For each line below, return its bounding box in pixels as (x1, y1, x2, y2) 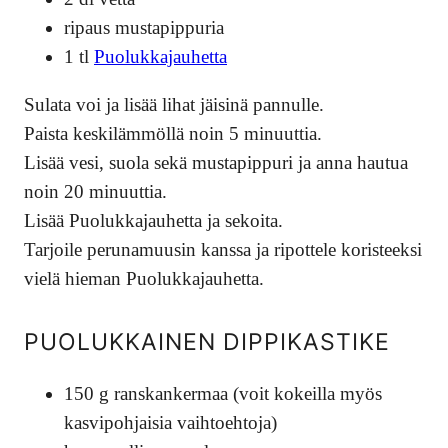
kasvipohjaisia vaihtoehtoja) (64, 412, 277, 434)
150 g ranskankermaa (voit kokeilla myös (64, 383, 382, 405)
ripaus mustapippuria (64, 16, 224, 38)
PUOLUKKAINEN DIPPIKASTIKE (24, 328, 390, 357)
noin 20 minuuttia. (24, 180, 167, 202)
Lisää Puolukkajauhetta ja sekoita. (24, 209, 283, 231)
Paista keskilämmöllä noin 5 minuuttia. (24, 122, 322, 144)
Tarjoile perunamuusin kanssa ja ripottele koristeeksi (24, 238, 422, 260)
